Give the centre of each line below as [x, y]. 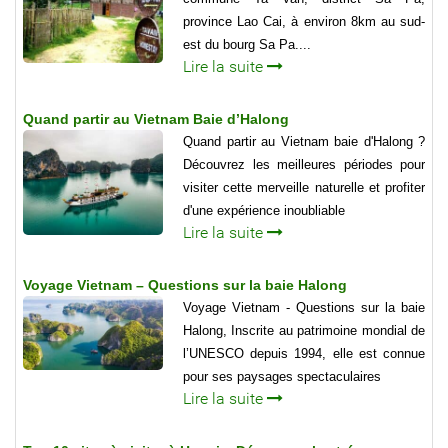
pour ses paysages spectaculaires [282, 377]
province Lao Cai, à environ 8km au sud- [304, 22]
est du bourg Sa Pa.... [247, 45]
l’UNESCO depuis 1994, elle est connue [304, 354]
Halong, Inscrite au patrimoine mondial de [304, 331]
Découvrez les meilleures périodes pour [304, 165]
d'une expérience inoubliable [264, 211]
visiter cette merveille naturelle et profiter [304, 188]
